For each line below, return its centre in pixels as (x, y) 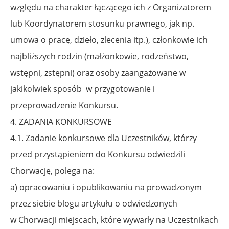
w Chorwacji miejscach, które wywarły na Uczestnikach (114, 220)
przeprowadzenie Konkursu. (64, 105)
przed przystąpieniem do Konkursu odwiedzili (98, 154)
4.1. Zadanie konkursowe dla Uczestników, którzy (104, 138)
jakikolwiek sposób (48, 89)
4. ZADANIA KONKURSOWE (61, 121)
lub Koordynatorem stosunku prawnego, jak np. (102, 23)
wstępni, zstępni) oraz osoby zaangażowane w (98, 72)
